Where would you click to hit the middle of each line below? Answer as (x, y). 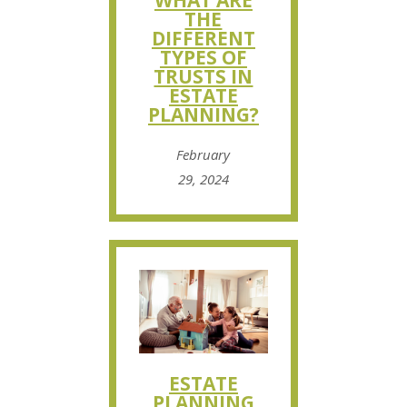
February (203, 155)
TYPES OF (203, 58)
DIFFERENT (203, 39)
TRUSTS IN (203, 77)
